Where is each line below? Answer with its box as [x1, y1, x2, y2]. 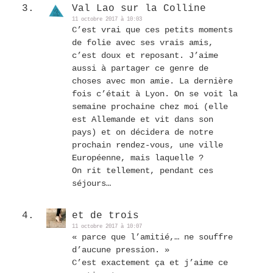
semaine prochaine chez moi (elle [72, 101, 228, 112]
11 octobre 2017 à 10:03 [72, 16, 142, 23]
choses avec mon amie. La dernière [72, 76, 233, 86]
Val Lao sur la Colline [72, 2, 206, 14]
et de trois [72, 210, 139, 221]
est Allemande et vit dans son [72, 114, 213, 124]
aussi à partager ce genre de [72, 63, 208, 73]
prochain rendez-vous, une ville [72, 140, 223, 150]
